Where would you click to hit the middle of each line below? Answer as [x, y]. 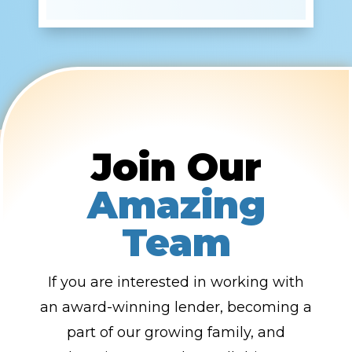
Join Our [176, 168]
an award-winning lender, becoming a [176, 308]
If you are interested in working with [176, 282]
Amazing [176, 205]
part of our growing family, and [176, 333]
